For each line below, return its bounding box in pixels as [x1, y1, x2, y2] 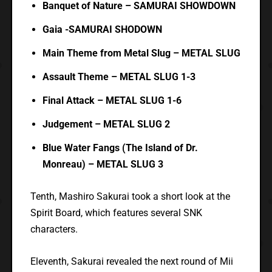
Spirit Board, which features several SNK [30, 207, 202, 219]
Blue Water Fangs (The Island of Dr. [42, 142, 198, 154]
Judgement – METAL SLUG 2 [42, 118, 170, 131]
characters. [30, 223, 78, 236]
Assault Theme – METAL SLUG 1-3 [42, 71, 195, 83]
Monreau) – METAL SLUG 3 [42, 158, 163, 171]
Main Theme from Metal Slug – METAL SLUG [42, 47, 240, 59]
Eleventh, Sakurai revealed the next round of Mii [30, 256, 233, 268]
